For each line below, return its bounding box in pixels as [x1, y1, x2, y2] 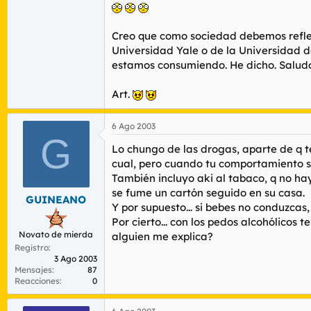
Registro [15, 242, 49, 253]
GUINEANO [26, 193, 86, 206]
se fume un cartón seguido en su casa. [112, 185, 305, 199]
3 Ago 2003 [54, 253, 97, 264]
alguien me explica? [112, 229, 213, 243]
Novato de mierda [19, 229, 93, 239]
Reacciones [15, 276, 60, 286]
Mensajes [15, 264, 52, 275]
